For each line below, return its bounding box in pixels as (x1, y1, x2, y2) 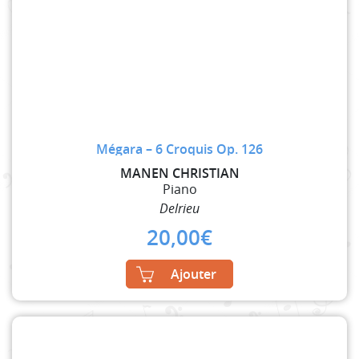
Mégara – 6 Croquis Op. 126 (96, 140, 263, 159)
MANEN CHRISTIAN (119, 164, 240, 183)
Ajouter (171, 265, 216, 284)
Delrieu (159, 200, 200, 218)
